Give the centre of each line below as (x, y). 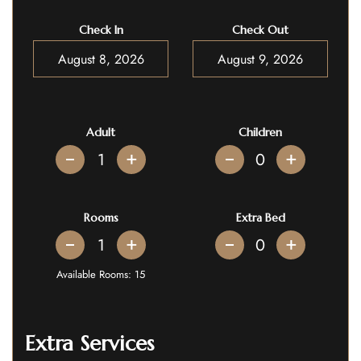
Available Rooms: (95, 274)
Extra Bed (260, 218)
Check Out (260, 30)
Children (260, 132)
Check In (101, 30)
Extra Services (89, 343)
